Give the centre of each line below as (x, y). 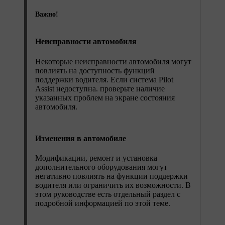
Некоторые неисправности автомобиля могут (113, 61)
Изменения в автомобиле (81, 138)
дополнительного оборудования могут (101, 167)
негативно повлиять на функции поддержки (111, 176)
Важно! (47, 15)
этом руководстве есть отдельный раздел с (108, 194)
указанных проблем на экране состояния (105, 97)
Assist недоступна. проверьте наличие (100, 88)
